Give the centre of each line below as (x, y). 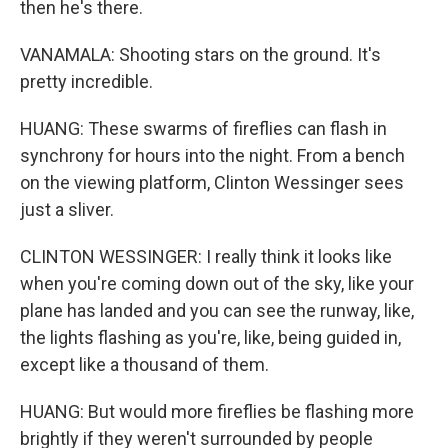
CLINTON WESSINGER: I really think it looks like (206, 256)
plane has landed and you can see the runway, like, (217, 310)
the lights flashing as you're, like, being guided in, (210, 337)
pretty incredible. (86, 81)
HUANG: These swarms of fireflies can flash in (203, 128)
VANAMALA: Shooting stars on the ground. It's (200, 54)
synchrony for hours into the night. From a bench (212, 155)
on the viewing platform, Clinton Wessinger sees (212, 182)
